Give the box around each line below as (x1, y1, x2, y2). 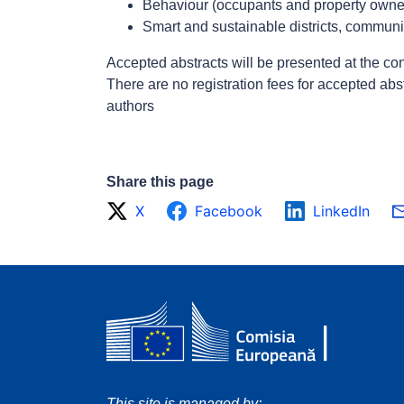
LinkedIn (313, 201, 370, 220)
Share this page (106, 173, 214, 189)
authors (106, 97, 154, 114)
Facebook (195, 201, 262, 220)
